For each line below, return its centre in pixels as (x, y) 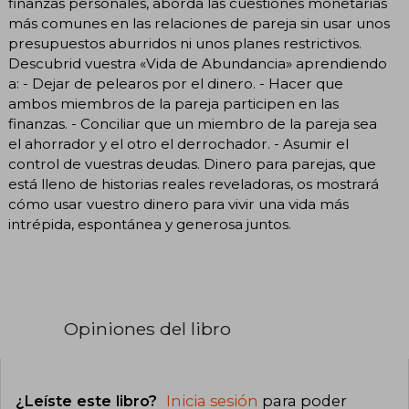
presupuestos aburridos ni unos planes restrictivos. (185, 43)
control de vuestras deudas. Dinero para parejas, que (192, 163)
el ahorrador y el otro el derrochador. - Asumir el (178, 143)
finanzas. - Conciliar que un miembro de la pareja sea (193, 123)
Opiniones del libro (147, 328)
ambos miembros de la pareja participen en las (173, 103)
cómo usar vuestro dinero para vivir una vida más (178, 204)
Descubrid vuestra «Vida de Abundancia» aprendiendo (198, 63)
